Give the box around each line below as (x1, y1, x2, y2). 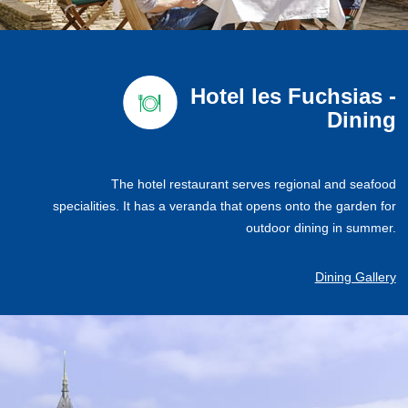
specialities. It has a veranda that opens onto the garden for (52, 199, 396, 213)
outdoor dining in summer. (245, 220, 396, 235)
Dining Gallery (314, 270, 396, 284)
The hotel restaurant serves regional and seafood (110, 177, 396, 191)
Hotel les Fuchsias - (189, 84, 396, 108)
